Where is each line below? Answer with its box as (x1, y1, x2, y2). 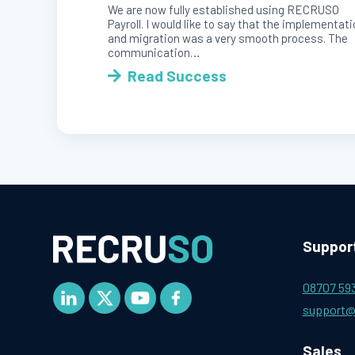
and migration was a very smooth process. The (108, 31, 348, 46)
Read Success (127, 67, 227, 86)
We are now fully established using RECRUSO (108, 2, 339, 17)
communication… (108, 45, 200, 60)
